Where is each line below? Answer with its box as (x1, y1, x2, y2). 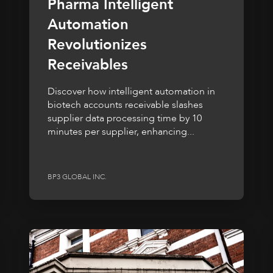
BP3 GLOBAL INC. (48, 171, 107, 182)
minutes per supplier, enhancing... (48, 125, 194, 139)
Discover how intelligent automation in (48, 85, 215, 99)
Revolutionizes (48, 35, 147, 55)
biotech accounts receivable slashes (48, 98, 203, 112)
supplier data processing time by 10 (48, 112, 202, 126)
